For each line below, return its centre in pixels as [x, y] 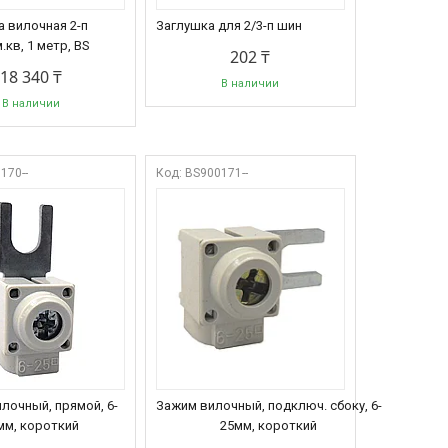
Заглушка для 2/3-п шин [228, 25]
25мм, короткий [269, 425]
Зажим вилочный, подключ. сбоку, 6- [268, 405]
